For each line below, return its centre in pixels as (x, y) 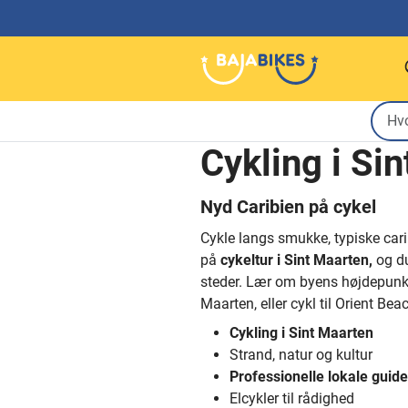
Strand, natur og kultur (301, 355)
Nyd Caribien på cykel (288, 207)
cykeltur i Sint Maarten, (296, 260)
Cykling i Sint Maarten (301, 333)
